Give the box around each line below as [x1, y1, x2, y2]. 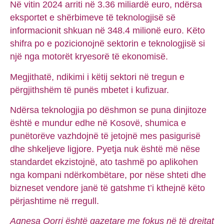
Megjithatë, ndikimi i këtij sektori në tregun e [10, 71, 184, 82]
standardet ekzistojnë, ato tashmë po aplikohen [10, 157, 198, 167]
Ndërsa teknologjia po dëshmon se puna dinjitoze [10, 105, 206, 115]
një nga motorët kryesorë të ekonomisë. [10, 51, 168, 62]
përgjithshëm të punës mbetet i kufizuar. [10, 84, 169, 95]
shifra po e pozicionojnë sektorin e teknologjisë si [10, 38, 205, 49]
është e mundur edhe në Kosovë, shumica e [10, 118, 186, 128]
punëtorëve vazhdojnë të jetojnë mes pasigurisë [10, 131, 200, 141]
